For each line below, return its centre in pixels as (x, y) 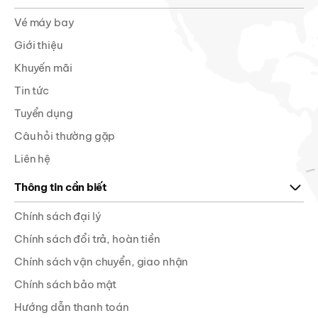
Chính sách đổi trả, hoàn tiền (87, 239)
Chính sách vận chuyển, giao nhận (102, 262)
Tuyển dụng (44, 114)
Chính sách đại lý (58, 216)
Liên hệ (32, 159)
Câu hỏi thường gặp (65, 136)
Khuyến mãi (43, 68)
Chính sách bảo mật (66, 285)
